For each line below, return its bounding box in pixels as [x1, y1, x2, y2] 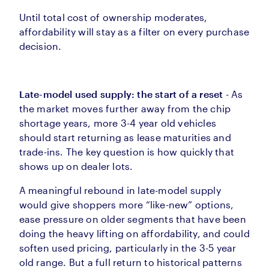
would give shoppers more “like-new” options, [19, 199, 234, 211]
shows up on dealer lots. [19, 160, 133, 172]
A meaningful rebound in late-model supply [19, 184, 221, 196]
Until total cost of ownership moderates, [19, 11, 208, 23]
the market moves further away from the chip [19, 103, 231, 115]
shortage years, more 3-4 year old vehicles [19, 117, 216, 129]
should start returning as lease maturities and [19, 131, 231, 144]
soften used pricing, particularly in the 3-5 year [19, 242, 237, 254]
